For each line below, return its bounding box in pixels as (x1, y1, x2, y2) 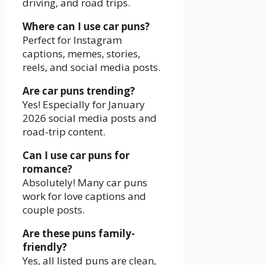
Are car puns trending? (22, 83, 135, 98)
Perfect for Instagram (22, 33, 122, 47)
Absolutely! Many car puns (22, 175, 147, 189)
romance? (22, 161, 72, 176)
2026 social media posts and (22, 111, 157, 125)
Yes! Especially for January (22, 97, 145, 111)
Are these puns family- (22, 226, 135, 240)
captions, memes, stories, (22, 46, 140, 60)
